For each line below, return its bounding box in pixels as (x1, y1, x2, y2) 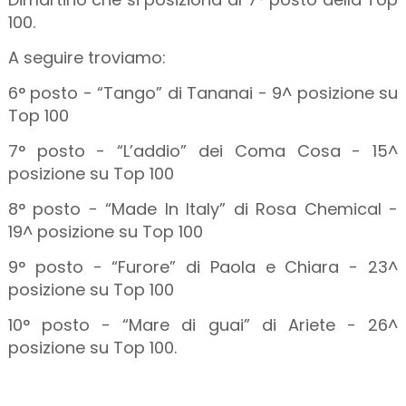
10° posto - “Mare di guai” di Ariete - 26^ (7, 313, 399, 336)
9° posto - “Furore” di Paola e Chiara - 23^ (7, 255, 399, 278)
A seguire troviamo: (7, 45, 166, 69)
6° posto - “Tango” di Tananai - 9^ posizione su (7, 81, 399, 104)
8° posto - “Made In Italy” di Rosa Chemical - (7, 197, 399, 220)
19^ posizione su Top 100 (7, 219, 203, 243)
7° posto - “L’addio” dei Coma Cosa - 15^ (7, 139, 399, 162)
